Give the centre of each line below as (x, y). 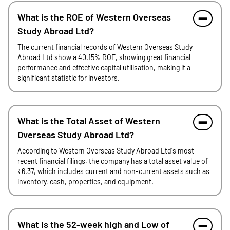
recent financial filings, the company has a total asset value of (113, 161)
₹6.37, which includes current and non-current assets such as (113, 171)
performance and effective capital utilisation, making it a (104, 68)
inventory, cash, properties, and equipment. (85, 181)
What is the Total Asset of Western (89, 121)
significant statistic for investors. (69, 78)
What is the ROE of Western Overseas (94, 17)
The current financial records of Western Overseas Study (105, 47)
